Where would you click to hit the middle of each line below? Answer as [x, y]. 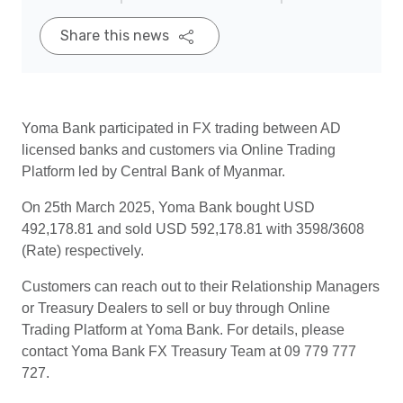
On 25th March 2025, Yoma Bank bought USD [168, 207]
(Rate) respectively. [83, 251]
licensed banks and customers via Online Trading [179, 150]
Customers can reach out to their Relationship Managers [201, 287]
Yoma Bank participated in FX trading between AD [181, 128]
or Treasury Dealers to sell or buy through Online [176, 308]
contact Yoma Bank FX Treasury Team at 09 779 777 [189, 351]
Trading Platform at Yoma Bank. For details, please [183, 330]
